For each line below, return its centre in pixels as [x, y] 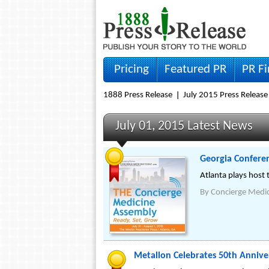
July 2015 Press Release [225, 95]
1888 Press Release [138, 95]
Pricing [131, 69]
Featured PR [195, 69]
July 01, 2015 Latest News [184, 126]
